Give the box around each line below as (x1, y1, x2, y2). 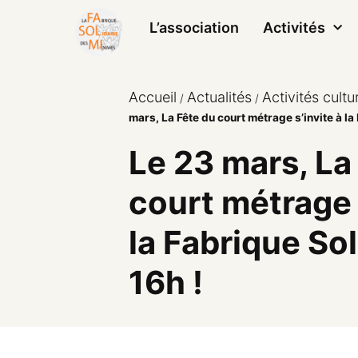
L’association (149, 19, 239, 36)
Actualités (187, 89, 253, 105)
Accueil (129, 89, 177, 105)
